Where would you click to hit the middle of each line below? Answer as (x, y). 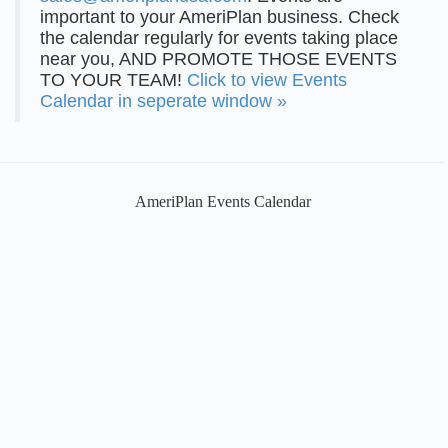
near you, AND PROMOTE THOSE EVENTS (218, 59)
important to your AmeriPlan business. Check (219, 17)
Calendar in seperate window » (163, 101)
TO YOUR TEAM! (113, 80)
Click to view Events (267, 80)
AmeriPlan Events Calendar (222, 201)
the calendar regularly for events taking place (219, 38)
